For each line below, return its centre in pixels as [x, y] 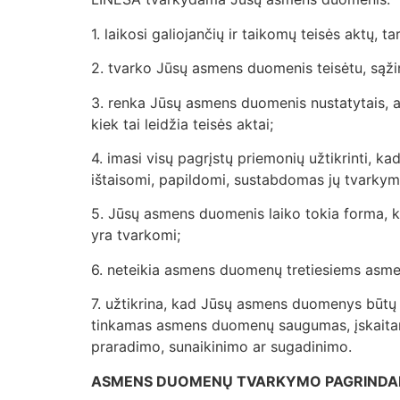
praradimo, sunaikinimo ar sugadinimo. [224, 347]
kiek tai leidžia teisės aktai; [184, 124]
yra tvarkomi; [138, 235]
